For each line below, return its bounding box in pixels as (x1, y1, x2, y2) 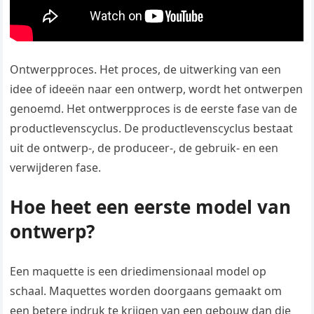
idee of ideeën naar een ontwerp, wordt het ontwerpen (10, 81, 303, 97)
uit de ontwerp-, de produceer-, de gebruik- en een (10, 140, 279, 156)
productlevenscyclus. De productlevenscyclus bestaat (10, 121, 294, 137)
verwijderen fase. (10, 160, 102, 176)
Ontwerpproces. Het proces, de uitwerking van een (10, 62, 282, 78)
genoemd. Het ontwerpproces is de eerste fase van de (10, 101, 298, 117)
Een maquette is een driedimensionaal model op (10, 264, 267, 280)
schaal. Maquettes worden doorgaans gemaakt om (10, 283, 282, 299)
